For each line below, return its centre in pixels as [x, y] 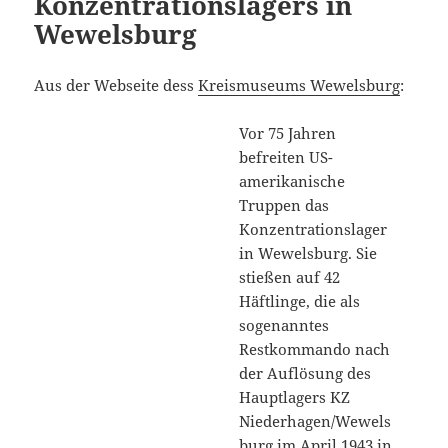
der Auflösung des [305, 372]
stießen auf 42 [290, 276]
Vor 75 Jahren [288, 132]
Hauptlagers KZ [295, 396]
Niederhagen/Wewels [315, 420]
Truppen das [284, 204]
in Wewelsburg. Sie [308, 252]
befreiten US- [286, 156]
